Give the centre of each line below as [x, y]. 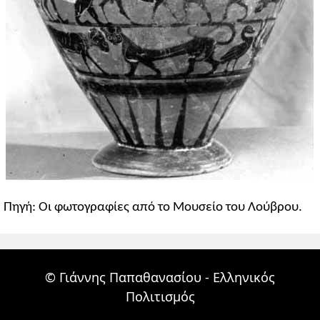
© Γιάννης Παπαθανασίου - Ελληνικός [160, 277]
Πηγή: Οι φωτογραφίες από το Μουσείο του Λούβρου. [153, 207]
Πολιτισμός [160, 296]
